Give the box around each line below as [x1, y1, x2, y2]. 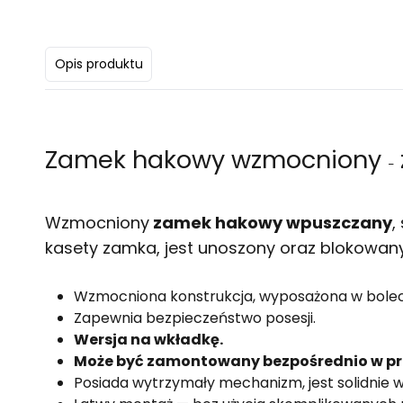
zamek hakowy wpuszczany [149, 210, 392, 234]
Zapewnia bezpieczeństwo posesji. [74, 307, 316, 328]
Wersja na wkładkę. [74, 328, 223, 350]
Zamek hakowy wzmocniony [45, 142, 388, 176]
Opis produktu [54, 54, 143, 73]
